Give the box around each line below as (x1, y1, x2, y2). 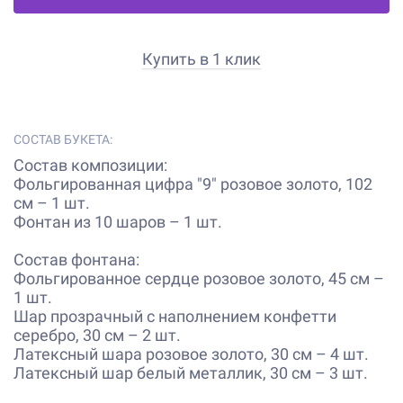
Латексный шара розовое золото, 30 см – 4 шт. (13, 344, 369, 363)
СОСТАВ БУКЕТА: (13, 131, 112, 147)
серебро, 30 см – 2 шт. (13, 325, 181, 345)
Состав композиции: (13, 155, 167, 175)
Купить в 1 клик (142, 49, 261, 68)
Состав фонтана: (13, 249, 139, 269)
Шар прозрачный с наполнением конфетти (13, 306, 336, 326)
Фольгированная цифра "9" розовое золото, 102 (13, 174, 372, 193)
